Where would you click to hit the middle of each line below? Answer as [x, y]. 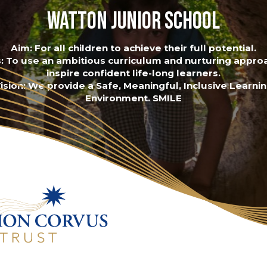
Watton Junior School [133, 22]
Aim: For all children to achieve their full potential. [133, 48]
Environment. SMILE [133, 98]
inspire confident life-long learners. [133, 73]
